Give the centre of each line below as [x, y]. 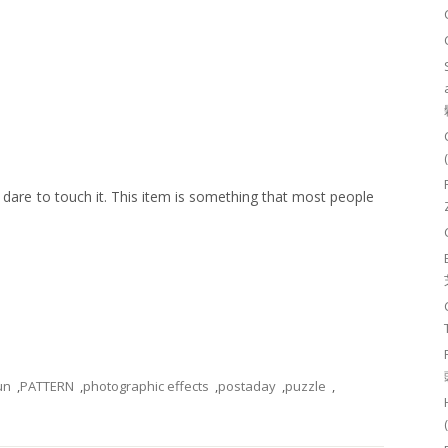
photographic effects [146, 386]
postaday [247, 386]
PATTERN [47, 386]
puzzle [305, 386]
